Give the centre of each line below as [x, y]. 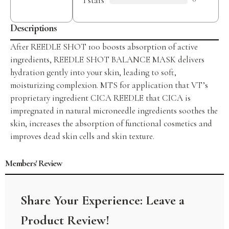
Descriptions [33, 28]
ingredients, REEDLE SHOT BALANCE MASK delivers [107, 60]
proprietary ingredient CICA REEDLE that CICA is [100, 98]
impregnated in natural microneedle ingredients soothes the [114, 111]
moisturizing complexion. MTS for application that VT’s [109, 85]
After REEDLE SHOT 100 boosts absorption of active [104, 47]
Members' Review [33, 163]
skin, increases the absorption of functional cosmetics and [111, 123]
